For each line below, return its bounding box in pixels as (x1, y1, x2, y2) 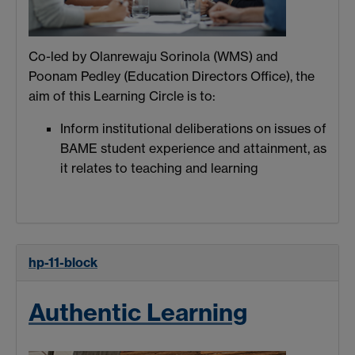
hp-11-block (29, 254, 97, 270)
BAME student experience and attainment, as (60, 140, 326, 157)
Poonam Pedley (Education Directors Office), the (29, 68, 315, 85)
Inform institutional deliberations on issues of (60, 120, 326, 137)
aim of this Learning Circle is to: (29, 88, 216, 105)
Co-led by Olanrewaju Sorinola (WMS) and (29, 48, 278, 65)
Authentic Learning (29, 296, 247, 327)
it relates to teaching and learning (60, 160, 258, 177)
